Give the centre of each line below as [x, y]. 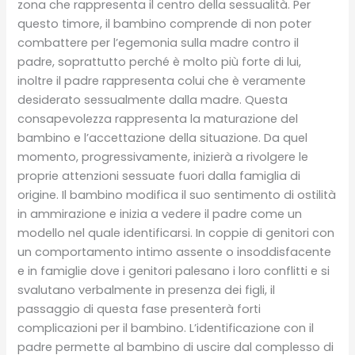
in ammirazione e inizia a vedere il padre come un [160, 214]
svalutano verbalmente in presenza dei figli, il [147, 290]
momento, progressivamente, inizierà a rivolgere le [163, 157]
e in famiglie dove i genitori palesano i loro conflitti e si [174, 271]
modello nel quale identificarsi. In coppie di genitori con [176, 233]
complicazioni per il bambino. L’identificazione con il [166, 328]
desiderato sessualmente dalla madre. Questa [153, 99]
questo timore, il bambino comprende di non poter [165, 23]
